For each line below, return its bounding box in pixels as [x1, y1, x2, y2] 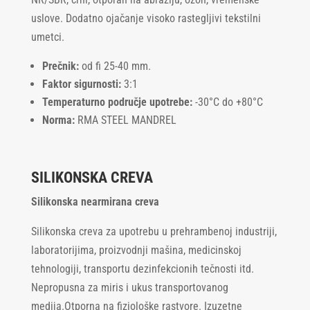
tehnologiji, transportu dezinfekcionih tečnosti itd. [30, 262, 254, 275]
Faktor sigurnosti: [42, 77, 121, 91]
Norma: [42, 113, 75, 127]
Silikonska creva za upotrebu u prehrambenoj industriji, [30, 224, 277, 238]
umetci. [30, 30, 64, 44]
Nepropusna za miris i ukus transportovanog [30, 280, 228, 294]
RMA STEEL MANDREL [74, 113, 176, 127]
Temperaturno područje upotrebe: [42, 95, 192, 109]
